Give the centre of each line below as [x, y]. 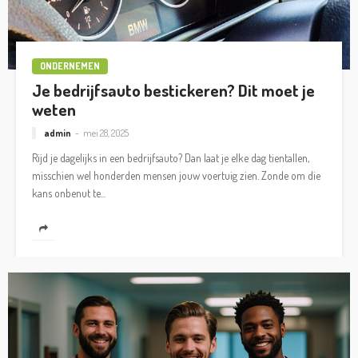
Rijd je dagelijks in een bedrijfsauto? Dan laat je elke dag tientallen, [171, 158]
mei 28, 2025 [106, 133]
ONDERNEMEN [70, 66]
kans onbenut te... [69, 193]
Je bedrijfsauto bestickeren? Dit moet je [173, 90]
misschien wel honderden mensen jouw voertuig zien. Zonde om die [176, 176]
